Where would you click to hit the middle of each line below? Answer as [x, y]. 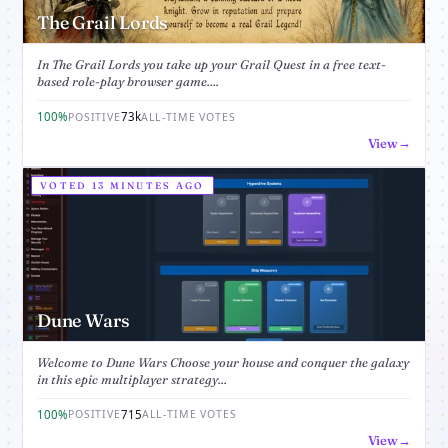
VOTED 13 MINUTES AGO [122, 186]
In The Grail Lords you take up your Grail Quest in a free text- [211, 65]
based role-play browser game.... [128, 82]
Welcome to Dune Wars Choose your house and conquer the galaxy [223, 362]
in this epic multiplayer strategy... [132, 379]
